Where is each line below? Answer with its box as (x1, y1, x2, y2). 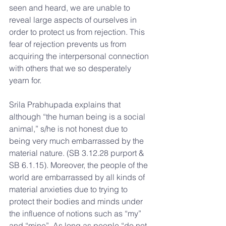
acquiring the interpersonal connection (9, 51, 151, 61)
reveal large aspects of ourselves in (9, 15, 139, 25)
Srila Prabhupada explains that (9, 99, 123, 109)
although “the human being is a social (9, 111, 147, 122)
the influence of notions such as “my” (9, 208, 143, 218)
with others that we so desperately (9, 63, 133, 73)
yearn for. (9, 75, 41, 85)
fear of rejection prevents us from (9, 39, 128, 49)
